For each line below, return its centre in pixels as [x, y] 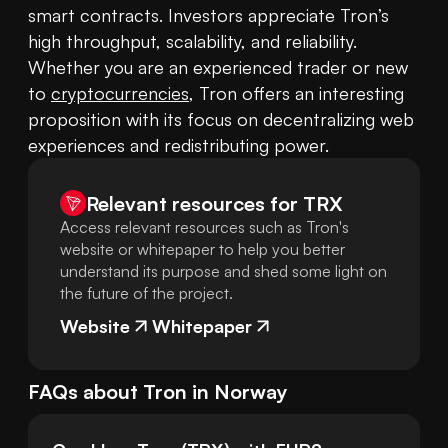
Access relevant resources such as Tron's [204, 227]
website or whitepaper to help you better [202, 249]
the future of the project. [146, 293]
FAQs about [85, 392]
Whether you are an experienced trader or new [218, 67]
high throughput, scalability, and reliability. [192, 41]
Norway [251, 392]
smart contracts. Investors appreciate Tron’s [208, 15]
